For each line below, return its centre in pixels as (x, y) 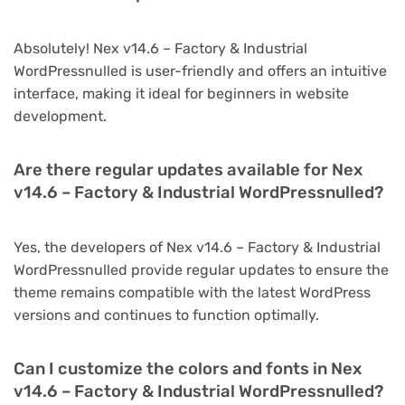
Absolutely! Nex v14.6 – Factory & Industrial (160, 49)
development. (60, 117)
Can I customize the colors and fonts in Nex (188, 369)
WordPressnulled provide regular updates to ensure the (201, 270)
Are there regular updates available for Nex (188, 170)
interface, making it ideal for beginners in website (181, 94)
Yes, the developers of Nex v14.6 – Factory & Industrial (197, 248)
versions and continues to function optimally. (166, 316)
